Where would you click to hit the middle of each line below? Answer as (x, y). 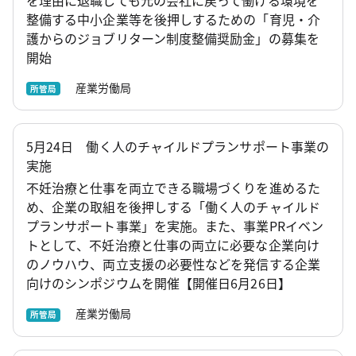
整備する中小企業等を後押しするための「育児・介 (173, 19)
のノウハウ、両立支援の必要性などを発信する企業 (173, 264)
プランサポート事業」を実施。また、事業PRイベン (175, 226)
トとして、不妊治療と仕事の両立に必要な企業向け (173, 245)
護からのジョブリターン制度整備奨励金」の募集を (173, 38)
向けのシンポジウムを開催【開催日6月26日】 (159, 283)
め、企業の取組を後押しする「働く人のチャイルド (173, 207)
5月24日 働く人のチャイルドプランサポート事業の (178, 147)
